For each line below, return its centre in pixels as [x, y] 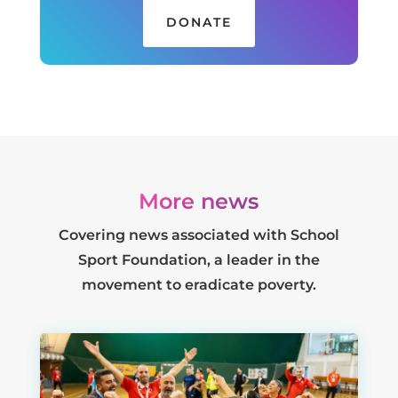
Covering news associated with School [199, 235]
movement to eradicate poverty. [199, 284]
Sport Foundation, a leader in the [199, 259]
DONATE [199, 22]
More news [199, 201]
